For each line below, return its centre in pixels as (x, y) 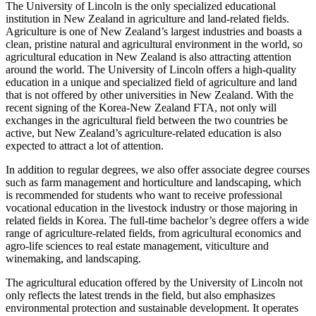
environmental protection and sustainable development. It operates (152, 308)
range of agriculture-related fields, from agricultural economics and (153, 233)
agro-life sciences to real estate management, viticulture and (137, 246)
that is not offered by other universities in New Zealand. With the (150, 95)
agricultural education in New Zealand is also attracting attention (148, 57)
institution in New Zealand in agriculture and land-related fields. (147, 19)
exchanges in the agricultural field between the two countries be (147, 121)
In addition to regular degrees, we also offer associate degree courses (158, 170)
